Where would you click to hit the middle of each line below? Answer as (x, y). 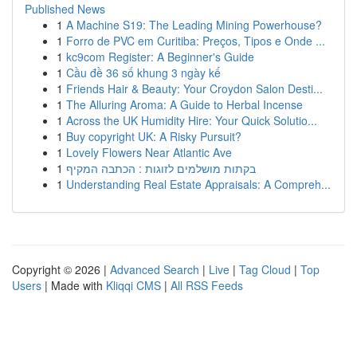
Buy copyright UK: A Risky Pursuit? (154, 136)
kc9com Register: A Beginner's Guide (160, 57)
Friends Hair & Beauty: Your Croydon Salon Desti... (194, 88)
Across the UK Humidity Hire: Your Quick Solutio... (192, 120)
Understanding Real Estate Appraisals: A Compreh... (198, 184)
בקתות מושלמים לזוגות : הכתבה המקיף (161, 168)
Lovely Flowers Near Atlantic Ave (149, 152)
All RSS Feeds (207, 285)
